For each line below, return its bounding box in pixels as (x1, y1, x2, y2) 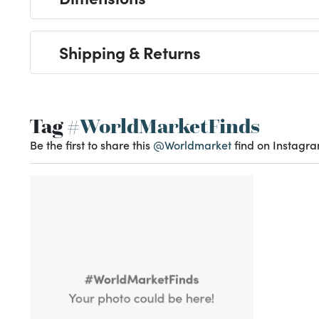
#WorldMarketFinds (63, 113, 260, 140)
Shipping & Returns (59, 41, 201, 64)
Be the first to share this (30, 137, 153, 153)
